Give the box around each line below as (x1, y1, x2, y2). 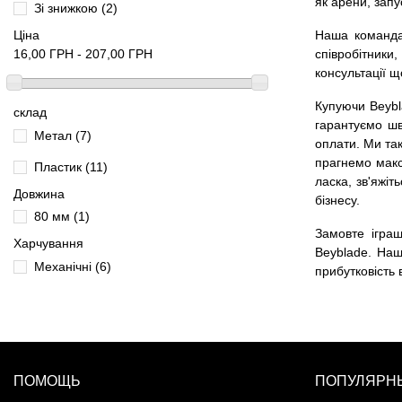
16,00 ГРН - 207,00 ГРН (13, 46, 153, 61)
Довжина (13, 186, 65, 201)
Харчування (13, 236, 83, 251)
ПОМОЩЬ (13, 373, 81, 389)
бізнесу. (315, 192, 360, 207)
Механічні (34, 259, 95, 275)
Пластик (34, 159, 85, 174)
